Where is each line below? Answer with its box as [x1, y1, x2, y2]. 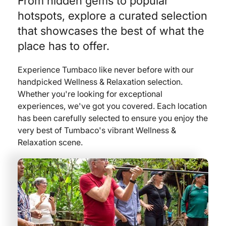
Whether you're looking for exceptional [18, 89, 162, 99]
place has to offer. [18, 39, 109, 52]
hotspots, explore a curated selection [18, 9, 207, 22]
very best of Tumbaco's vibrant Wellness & [18, 125, 176, 135]
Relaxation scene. [18, 137, 83, 147]
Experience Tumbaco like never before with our [18, 65, 194, 75]
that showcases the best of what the [18, 24, 204, 37]
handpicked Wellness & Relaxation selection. [18, 77, 183, 87]
